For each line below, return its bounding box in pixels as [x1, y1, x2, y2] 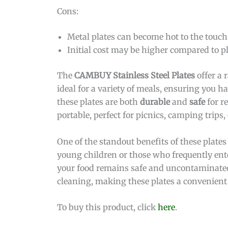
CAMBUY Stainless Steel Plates [74, 70, 195, 80]
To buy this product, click [57, 202, 158, 213]
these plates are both [57, 96, 140, 107]
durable [140, 96, 170, 107]
